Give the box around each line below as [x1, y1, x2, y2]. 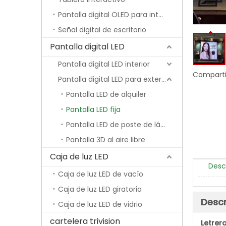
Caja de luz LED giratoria [58, 184, 142, 194]
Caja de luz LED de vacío [58, 169, 143, 179]
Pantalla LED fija [66, 104, 121, 115]
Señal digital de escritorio [58, 25, 146, 35]
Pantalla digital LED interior [58, 59, 150, 69]
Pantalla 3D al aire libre [66, 135, 145, 145]
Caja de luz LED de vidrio [58, 199, 142, 209]
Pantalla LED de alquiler [66, 89, 146, 99]
